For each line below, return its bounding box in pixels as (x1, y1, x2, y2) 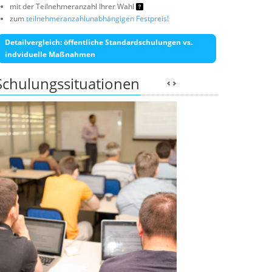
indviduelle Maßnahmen (5, 49, 95, 59)
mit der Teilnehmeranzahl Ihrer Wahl (10, 1, 136, 12)
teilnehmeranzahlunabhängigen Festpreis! (26, 13, 169, 24)
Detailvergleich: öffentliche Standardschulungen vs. (5, 37, 192, 47)
